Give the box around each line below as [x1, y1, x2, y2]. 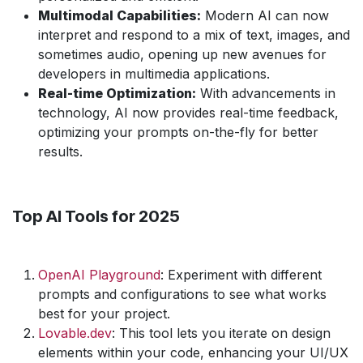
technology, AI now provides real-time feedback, [38, 104, 339, 121]
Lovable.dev [38, 324, 112, 341]
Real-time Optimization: [38, 84, 196, 101]
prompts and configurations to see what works [38, 285, 327, 302]
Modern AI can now [201, 6, 329, 23]
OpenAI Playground [38, 266, 160, 283]
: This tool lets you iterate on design [112, 324, 331, 341]
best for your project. [38, 305, 170, 322]
